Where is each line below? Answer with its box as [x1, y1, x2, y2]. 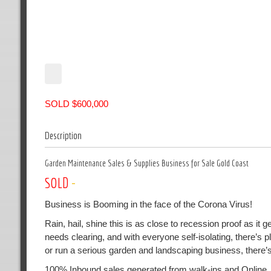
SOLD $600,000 [44, 99, 108, 109]
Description [44, 129, 82, 141]
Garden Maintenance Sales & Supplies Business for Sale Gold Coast [44, 157, 249, 168]
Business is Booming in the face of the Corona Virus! [44, 198, 252, 209]
